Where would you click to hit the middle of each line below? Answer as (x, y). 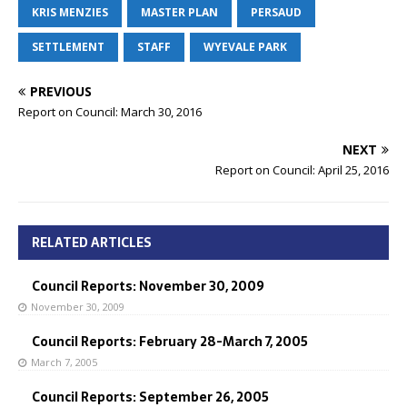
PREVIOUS (61, 91)
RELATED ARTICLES (92, 242)
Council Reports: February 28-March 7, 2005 (170, 341)
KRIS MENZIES (70, 12)
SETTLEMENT (68, 46)
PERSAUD (276, 12)
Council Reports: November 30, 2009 (148, 286)
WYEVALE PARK (245, 46)
